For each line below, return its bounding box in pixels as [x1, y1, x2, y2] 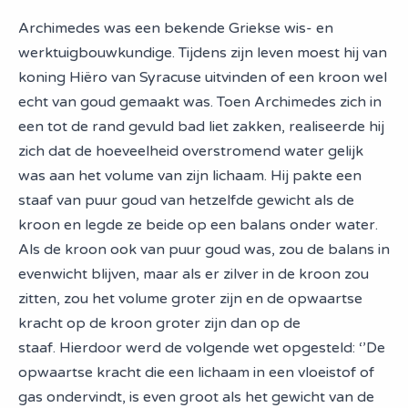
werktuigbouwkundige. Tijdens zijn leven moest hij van [18, 44, 387, 62]
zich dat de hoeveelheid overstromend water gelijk [18, 142, 363, 160]
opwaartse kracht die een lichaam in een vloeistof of [18, 363, 374, 382]
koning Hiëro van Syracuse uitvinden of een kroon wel [18, 68, 387, 87]
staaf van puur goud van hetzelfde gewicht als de [18, 191, 354, 209]
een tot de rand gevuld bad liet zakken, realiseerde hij [18, 117, 384, 136]
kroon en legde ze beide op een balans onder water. [18, 216, 378, 234]
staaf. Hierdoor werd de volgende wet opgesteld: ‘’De [18, 339, 385, 357]
